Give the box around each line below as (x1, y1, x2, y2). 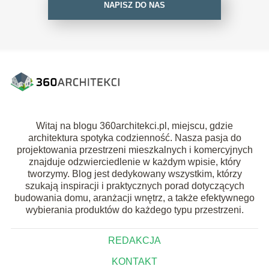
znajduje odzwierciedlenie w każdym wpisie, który (28, 156, 241, 167)
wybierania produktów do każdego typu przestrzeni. (25, 204, 244, 215)
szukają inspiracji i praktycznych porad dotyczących (25, 180, 244, 191)
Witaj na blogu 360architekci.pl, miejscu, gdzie (36, 120, 233, 131)
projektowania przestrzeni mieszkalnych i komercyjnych (16, 144, 253, 155)
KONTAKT (112, 256, 157, 267)
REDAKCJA (108, 235, 161, 246)
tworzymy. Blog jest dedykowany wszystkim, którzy (27, 168, 242, 179)
